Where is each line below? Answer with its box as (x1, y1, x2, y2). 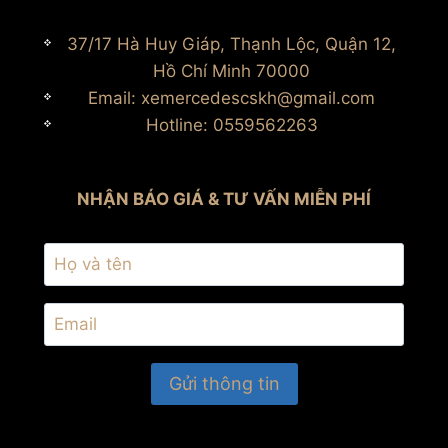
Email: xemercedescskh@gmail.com (88, 88, 375, 109)
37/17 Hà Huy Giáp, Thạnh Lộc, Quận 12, (67, 34, 396, 55)
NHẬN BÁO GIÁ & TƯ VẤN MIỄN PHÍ (77, 189, 371, 210)
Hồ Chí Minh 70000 (153, 61, 310, 82)
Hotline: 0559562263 (145, 115, 318, 136)
